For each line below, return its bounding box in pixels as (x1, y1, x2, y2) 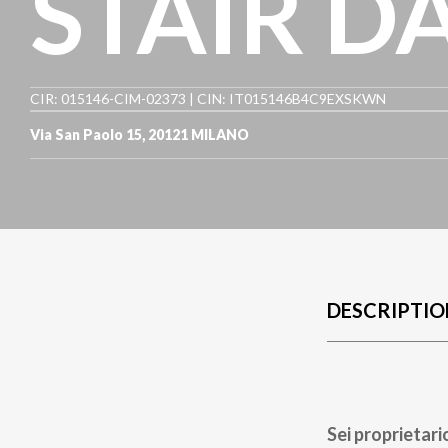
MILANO (191, 126, 249, 143)
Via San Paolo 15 (30, 126, 142, 143)
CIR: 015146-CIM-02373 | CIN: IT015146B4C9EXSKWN (30, 90, 386, 107)
